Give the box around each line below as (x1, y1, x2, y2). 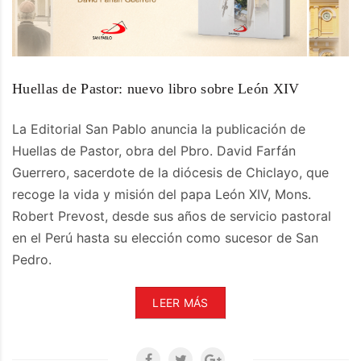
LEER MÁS (152, 296, 209, 310)
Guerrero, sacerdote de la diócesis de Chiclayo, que (12, 164, 329, 181)
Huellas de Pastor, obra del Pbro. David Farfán (12, 143, 296, 160)
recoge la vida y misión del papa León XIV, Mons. (12, 186, 311, 203)
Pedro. (12, 251, 52, 268)
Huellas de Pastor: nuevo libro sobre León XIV (12, 81, 300, 98)
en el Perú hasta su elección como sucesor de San (12, 230, 318, 247)
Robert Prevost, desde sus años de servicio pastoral (12, 208, 331, 225)
